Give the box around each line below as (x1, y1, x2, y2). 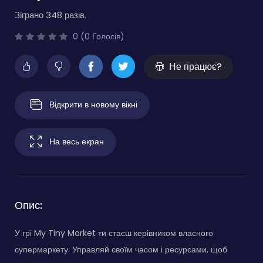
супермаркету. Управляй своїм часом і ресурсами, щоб (15, 243, 227, 255)
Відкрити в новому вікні (49, 98, 137, 110)
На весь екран (49, 135, 104, 147)
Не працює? (169, 59, 222, 73)
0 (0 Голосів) (70, 30, 124, 42)
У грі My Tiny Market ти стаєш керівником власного (15, 227, 213, 239)
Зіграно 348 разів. (15, 8, 86, 21)
